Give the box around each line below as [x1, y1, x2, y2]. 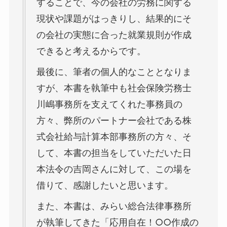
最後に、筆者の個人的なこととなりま [36, 66, 192, 77]
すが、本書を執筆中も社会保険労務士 [36, 82, 192, 93]
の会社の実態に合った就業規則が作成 [36, 29, 192, 40]
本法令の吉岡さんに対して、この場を [36, 163, 192, 174]
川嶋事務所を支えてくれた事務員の [36, 98, 182, 109]
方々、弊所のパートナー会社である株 [36, 115, 192, 126]
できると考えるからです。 [36, 45, 146, 56]
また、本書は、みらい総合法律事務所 [36, 200, 192, 211]
